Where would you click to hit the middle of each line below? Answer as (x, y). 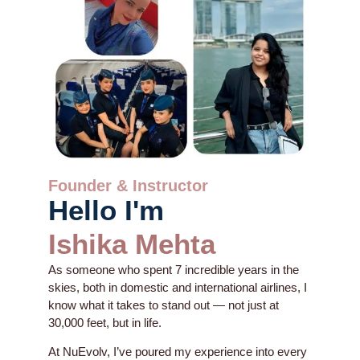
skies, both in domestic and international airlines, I (178, 288)
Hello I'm (106, 211)
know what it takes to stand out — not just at (164, 305)
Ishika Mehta (132, 244)
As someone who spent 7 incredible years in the (174, 270)
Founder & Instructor (128, 186)
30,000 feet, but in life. (105, 323)
